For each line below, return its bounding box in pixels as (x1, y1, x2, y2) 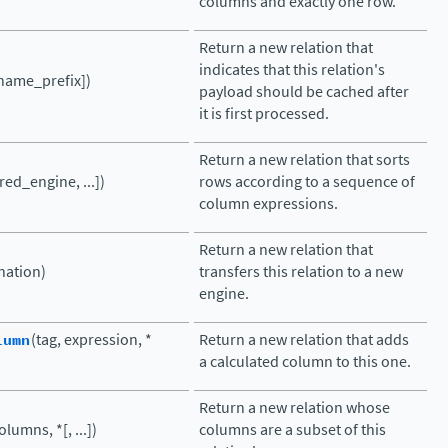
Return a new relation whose (199, 397, 390, 418)
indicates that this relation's (199, 59, 385, 80)
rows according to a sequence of (199, 171, 415, 192)
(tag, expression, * (31, 329, 152, 350)
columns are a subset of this (199, 419, 386, 440)
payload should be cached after (199, 81, 409, 102)
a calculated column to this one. (199, 351, 411, 372)
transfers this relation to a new (199, 261, 403, 282)
